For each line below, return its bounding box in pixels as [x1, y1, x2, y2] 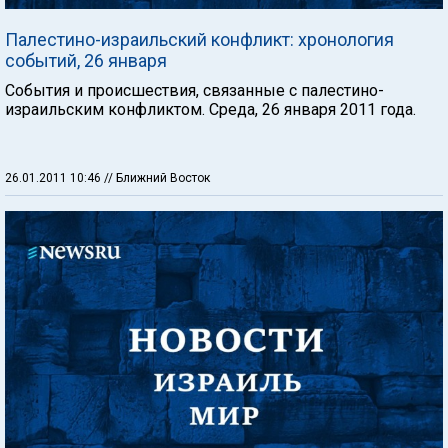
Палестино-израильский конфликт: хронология [5, 28, 394, 50]
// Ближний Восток [104, 170, 210, 185]
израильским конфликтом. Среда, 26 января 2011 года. [5, 99, 416, 119]
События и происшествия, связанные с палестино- [5, 80, 384, 100]
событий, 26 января [5, 49, 167, 71]
